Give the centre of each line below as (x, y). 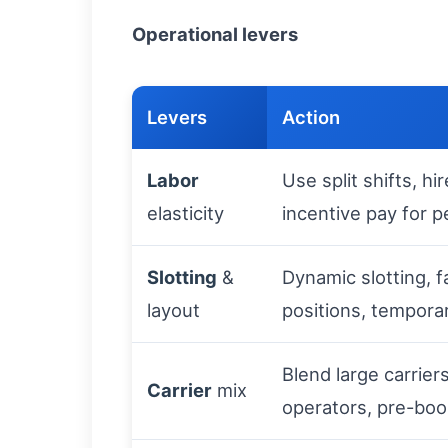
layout (173, 310)
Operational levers (215, 34)
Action (311, 117)
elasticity (185, 213)
